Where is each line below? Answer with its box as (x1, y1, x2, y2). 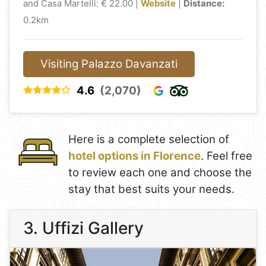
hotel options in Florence (68, 149, 201, 163)
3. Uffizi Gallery (23, 218, 144, 239)
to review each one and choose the (68, 166, 252, 180)
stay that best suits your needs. (68, 182, 235, 197)
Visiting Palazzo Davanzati (40, 56, 178, 71)
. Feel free (201, 149, 252, 163)
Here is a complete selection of (68, 132, 229, 147)
